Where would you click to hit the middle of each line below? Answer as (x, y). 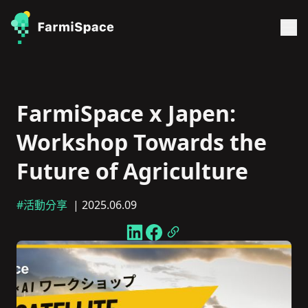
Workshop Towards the (142, 142)
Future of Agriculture (132, 171)
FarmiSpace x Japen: (126, 113)
